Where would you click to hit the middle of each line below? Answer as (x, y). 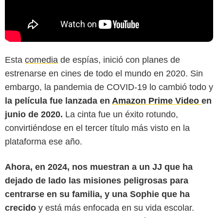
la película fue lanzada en (58, 101)
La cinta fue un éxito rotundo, (122, 115)
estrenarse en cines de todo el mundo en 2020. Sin (104, 74)
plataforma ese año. (44, 142)
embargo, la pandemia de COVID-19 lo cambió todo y (109, 87)
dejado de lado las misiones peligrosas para (97, 181)
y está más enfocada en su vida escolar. (115, 208)
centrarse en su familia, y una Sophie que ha (97, 194)
